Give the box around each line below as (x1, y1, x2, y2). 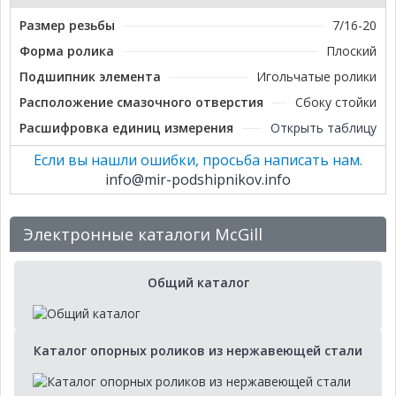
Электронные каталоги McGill (23, 224, 263, 245)
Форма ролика (19, 42, 114, 59)
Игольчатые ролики (256, 68, 377, 85)
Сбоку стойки (295, 94, 377, 110)
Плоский (326, 42, 377, 59)
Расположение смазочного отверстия (19, 94, 263, 110)
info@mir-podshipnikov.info (105, 170, 291, 189)
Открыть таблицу (270, 119, 377, 136)
